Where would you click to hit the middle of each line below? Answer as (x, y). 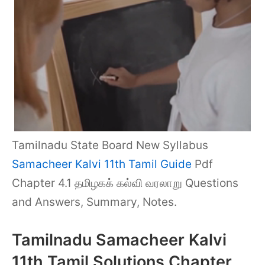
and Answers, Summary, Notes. (94, 202)
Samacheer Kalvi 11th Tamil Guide (102, 164)
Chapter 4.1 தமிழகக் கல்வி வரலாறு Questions (125, 183)
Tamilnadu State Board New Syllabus (110, 145)
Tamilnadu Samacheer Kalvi (119, 240)
